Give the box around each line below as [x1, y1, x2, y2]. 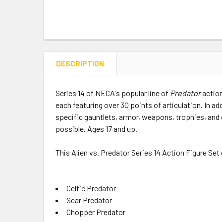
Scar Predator [66, 195, 113, 205]
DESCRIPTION [56, 58, 104, 68]
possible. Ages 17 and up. [55, 123, 139, 133]
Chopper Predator [66, 207, 127, 217]
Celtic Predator [66, 183, 117, 193]
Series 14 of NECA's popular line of [55, 88, 168, 98]
